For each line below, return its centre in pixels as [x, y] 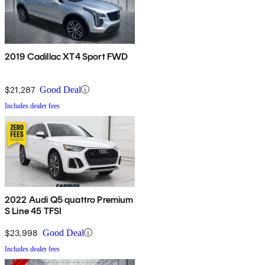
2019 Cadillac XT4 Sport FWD [67, 56]
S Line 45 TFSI [33, 211]
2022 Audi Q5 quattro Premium [69, 199]
